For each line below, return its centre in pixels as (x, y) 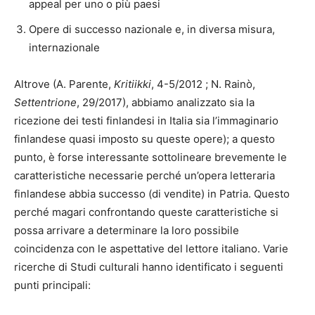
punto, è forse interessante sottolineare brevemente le (150, 157)
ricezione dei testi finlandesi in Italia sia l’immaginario (146, 121)
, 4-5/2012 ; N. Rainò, (203, 84)
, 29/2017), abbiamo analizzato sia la (166, 102)
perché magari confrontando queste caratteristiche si (146, 212)
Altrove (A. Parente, (64, 84)
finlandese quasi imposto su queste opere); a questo (144, 139)
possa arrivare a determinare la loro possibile (127, 230)
